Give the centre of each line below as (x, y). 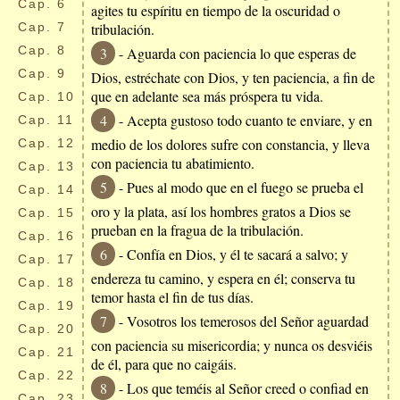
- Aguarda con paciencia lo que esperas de (236, 53)
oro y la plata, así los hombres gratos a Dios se (221, 211)
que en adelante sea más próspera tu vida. (207, 96)
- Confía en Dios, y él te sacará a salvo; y (232, 254)
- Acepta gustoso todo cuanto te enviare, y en (244, 120)
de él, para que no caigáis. (164, 364)
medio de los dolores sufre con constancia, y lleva (230, 144)
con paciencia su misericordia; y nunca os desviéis (232, 345)
